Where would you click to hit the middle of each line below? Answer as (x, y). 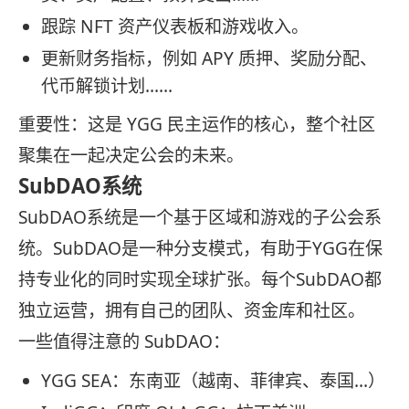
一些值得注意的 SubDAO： (124, 342)
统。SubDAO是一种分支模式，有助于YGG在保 (200, 249)
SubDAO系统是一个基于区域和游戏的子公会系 (200, 218)
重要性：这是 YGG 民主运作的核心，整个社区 (197, 125)
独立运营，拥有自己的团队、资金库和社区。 (192, 311)
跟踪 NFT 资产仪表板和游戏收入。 (175, 26)
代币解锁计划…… (107, 85)
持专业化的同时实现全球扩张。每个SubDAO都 (200, 280)
